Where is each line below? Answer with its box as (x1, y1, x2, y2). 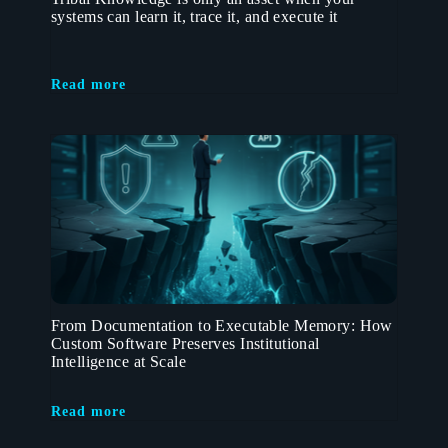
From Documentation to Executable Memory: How (51, 317, 393, 335)
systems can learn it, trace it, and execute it (51, 8, 338, 26)
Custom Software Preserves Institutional (51, 335, 320, 353)
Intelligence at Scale (51, 353, 187, 371)
